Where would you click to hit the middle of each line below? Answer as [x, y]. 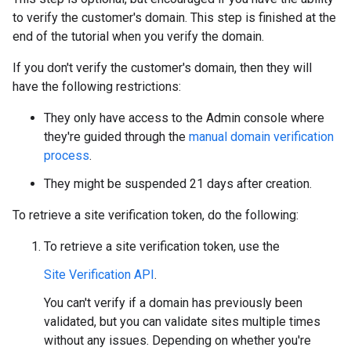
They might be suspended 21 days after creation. [178, 183]
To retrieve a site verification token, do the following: [156, 215]
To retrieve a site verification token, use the [162, 246]
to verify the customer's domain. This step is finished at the [174, 17]
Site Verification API [99, 274]
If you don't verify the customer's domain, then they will [162, 67]
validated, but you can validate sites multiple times [182, 321]
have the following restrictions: [97, 86]
